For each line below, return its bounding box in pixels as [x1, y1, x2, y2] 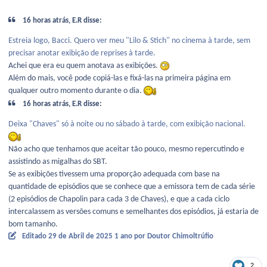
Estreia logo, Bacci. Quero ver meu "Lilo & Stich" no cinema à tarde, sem [8, 36, 250, 45]
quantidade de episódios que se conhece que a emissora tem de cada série [8, 182, 255, 192]
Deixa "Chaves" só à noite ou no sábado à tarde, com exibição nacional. [8, 120, 246, 129]
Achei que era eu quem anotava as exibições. [8, 61, 160, 70]
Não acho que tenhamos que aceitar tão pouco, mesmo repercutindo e [8, 145, 244, 154]
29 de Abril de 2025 [48, 232, 114, 241]
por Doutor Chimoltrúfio [133, 232, 213, 241]
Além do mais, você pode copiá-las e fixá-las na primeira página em [8, 73, 231, 83]
